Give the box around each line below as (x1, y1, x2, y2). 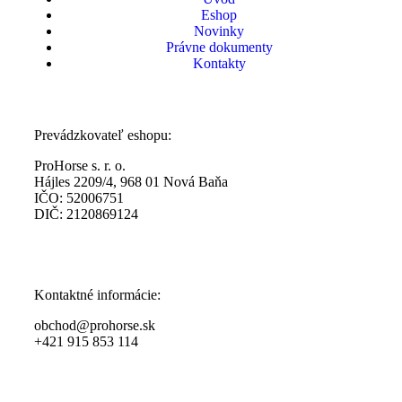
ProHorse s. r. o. (34, 158, 126, 174)
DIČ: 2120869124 (34, 206, 138, 223)
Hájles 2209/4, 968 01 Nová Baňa (34, 174, 228, 190)
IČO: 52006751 (34, 190, 124, 206)
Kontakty (192, 56, 246, 72)
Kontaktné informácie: (34, 287, 161, 303)
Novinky (194, 23, 244, 39)
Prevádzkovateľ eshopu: (34, 127, 175, 144)
